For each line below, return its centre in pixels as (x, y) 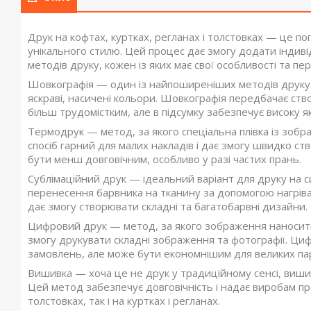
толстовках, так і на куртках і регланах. (124, 301)
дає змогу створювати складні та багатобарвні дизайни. (168, 207)
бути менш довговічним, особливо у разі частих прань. (165, 159)
